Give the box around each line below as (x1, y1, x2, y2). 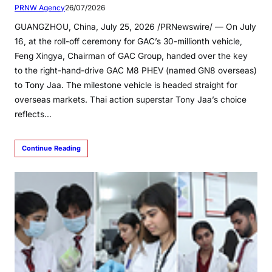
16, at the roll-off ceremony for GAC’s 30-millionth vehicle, (15, 36, 242, 46)
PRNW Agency (15, 2, 65, 12)
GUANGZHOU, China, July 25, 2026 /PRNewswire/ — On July (15, 21, 256, 32)
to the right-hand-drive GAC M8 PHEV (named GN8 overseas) (15, 65, 257, 75)
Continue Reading (22, 143, 81, 152)
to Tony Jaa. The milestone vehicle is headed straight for (15, 80, 237, 90)
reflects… (15, 109, 52, 119)
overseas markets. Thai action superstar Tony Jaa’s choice (15, 94, 246, 104)
